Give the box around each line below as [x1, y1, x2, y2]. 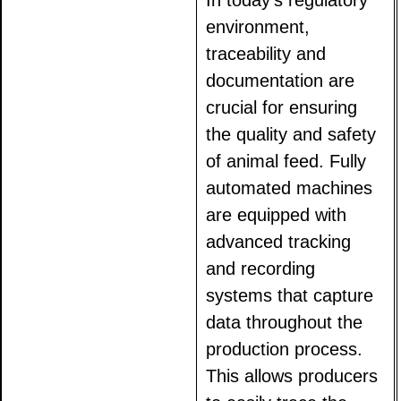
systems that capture [206, 286, 374, 306]
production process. [206, 339, 363, 360]
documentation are [206, 71, 355, 91]
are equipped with [206, 205, 347, 226]
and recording [206, 259, 316, 279]
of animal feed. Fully [206, 151, 367, 172]
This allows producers [206, 366, 379, 387]
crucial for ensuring [206, 98, 358, 118]
